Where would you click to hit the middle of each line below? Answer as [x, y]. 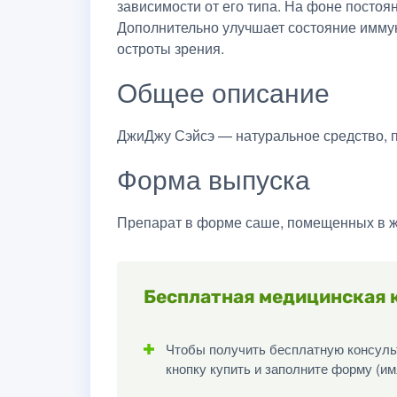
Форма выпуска [214, 179]
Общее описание [223, 92]
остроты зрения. [171, 48]
